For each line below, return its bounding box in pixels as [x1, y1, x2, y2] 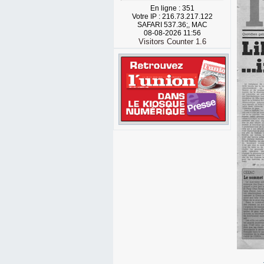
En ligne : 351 [150, 4, 194, 12]
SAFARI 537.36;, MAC [137, 21, 207, 29]
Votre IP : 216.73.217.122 [131, 12, 213, 21]
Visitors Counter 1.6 [138, 37, 206, 46]
